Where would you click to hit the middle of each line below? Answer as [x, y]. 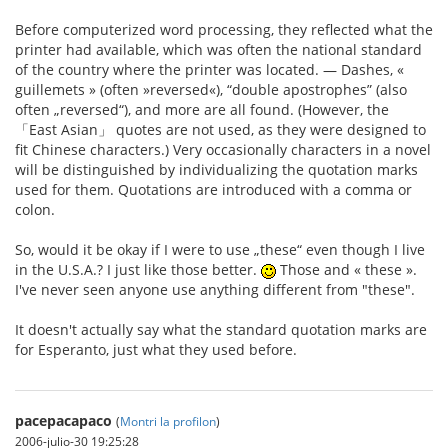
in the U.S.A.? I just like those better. [138, 269]
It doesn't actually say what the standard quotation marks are [221, 329]
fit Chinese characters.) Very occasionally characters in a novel [223, 149]
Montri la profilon [168, 421]
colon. [35, 209]
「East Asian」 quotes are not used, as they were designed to [220, 129]
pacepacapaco [63, 420]
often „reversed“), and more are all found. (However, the [202, 109]
